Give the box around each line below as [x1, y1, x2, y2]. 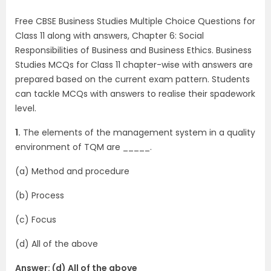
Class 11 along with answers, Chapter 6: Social [15, 30, 204, 42]
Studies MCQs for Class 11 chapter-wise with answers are [15, 59, 253, 71]
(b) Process [15, 189, 64, 201]
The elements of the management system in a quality [21, 126, 255, 139]
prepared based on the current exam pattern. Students [15, 73, 250, 85]
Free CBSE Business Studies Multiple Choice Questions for [15, 15, 255, 27]
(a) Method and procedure [15, 165, 129, 177]
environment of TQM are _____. [15, 141, 152, 153]
